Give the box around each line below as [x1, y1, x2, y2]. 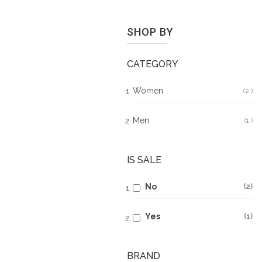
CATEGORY [127, 58, 178, 70]
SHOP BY [127, 26, 174, 38]
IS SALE [127, 154, 161, 166]
